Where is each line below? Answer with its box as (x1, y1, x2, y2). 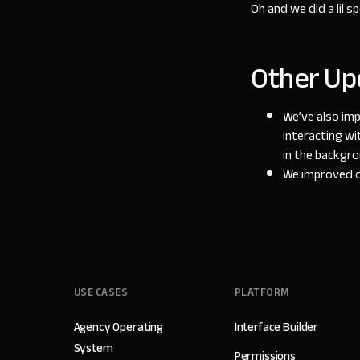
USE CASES (73, 282, 129, 302)
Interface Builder (234, 315, 319, 338)
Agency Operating (73, 315, 164, 338)
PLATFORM (234, 282, 290, 302)
